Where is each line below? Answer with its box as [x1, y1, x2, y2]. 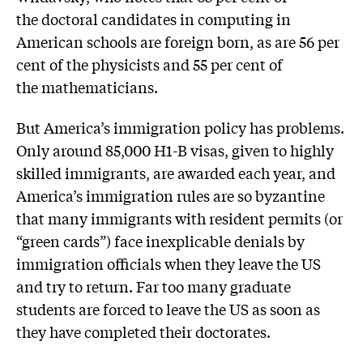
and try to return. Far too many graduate [16, 275, 291, 297]
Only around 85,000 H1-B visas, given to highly [16, 139, 334, 160]
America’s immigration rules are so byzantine [16, 184, 325, 206]
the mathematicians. [16, 75, 158, 97]
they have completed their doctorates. [16, 320, 271, 342]
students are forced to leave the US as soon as [16, 297, 320, 319]
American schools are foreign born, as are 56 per [16, 30, 340, 52]
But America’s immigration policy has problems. [16, 116, 344, 138]
